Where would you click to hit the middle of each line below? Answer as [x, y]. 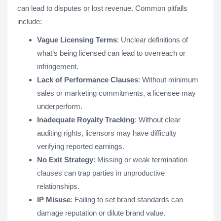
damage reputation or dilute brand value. [101, 213]
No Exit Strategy [65, 159]
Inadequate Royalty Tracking [86, 119]
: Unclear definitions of [152, 39]
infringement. [58, 66]
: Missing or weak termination [140, 159]
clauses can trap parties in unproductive [101, 173]
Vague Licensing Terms [77, 39]
